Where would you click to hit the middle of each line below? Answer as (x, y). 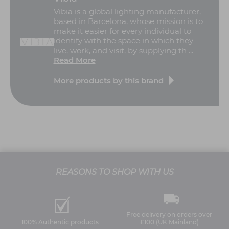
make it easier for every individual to (122, 31)
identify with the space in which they (123, 41)
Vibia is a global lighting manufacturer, (127, 12)
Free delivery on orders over (169, 214)
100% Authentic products (60, 222)
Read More (74, 60)
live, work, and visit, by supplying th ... (123, 51)
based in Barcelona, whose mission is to (128, 21)
